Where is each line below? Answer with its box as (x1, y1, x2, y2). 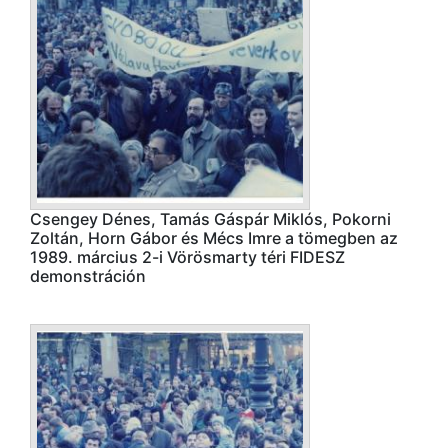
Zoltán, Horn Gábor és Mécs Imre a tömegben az (30, 228, 398, 248)
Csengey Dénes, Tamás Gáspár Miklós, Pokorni (30, 209, 391, 229)
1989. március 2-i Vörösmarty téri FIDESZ (30, 247, 345, 267)
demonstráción (30, 266, 146, 286)
